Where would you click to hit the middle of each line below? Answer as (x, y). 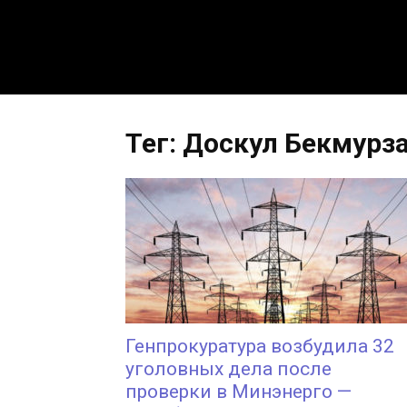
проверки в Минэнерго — (238, 392)
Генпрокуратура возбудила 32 (260, 346)
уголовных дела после (228, 369)
